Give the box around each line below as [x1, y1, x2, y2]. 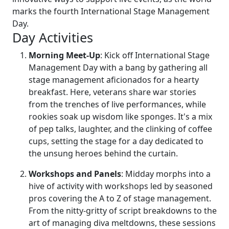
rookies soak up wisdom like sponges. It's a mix [29, 110, 212, 122]
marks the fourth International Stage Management [12, 5, 210, 17]
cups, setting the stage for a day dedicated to [29, 135, 203, 147]
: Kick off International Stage [100, 49, 210, 61]
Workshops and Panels [29, 168, 121, 179]
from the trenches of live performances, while [29, 98, 206, 110]
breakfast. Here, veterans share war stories [29, 86, 196, 98]
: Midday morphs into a [121, 168, 211, 179]
